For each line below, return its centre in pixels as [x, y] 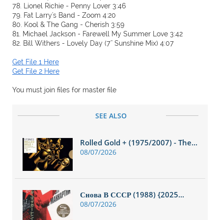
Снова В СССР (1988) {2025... [132, 194]
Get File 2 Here [36, 71]
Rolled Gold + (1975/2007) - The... [139, 142]
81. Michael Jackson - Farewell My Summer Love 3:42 [97, 34]
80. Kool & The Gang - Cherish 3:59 [68, 25]
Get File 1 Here [36, 62]
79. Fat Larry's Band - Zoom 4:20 [64, 15]
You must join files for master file [64, 90]
